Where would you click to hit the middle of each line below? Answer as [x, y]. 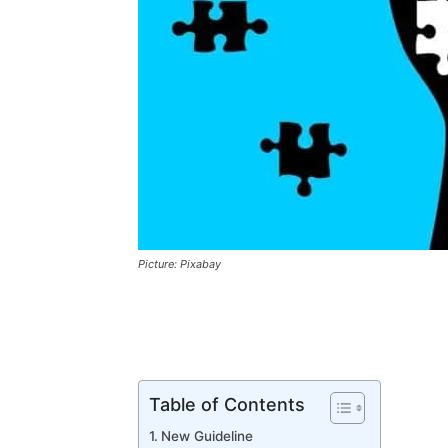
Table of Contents [227, 404]
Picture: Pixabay [179, 264]
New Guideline [206, 436]
